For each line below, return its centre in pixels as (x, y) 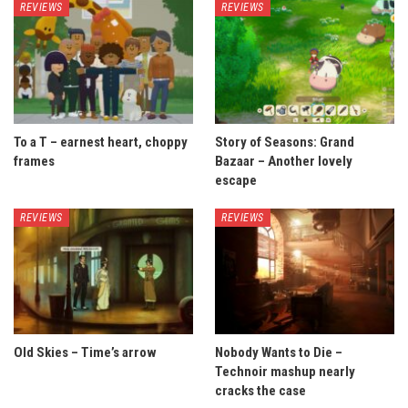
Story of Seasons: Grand (285, 143)
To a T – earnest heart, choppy (101, 143)
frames (34, 162)
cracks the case (260, 391)
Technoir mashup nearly (285, 372)
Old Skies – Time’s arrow (85, 353)
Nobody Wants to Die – (279, 353)
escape (236, 181)
